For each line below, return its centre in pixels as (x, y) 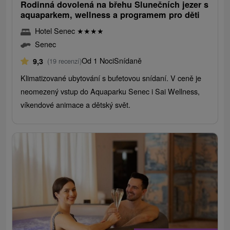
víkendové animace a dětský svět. (76, 105)
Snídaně (128, 61)
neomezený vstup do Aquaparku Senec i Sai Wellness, (110, 91)
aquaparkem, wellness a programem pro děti (110, 15)
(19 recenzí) (65, 61)
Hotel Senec (56, 31)
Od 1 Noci (98, 61)
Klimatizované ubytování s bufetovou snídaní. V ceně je (111, 78)
